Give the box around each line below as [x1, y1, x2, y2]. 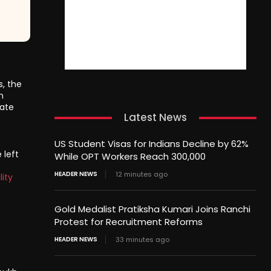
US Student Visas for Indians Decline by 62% [54, 137, 249, 151]
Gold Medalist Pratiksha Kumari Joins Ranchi [54, 203, 250, 216]
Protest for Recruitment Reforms [54, 215, 203, 229]
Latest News [123, 110, 187, 125]
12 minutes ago [115, 169, 168, 180]
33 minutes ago [115, 235, 169, 245]
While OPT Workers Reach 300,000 [54, 150, 206, 163]
